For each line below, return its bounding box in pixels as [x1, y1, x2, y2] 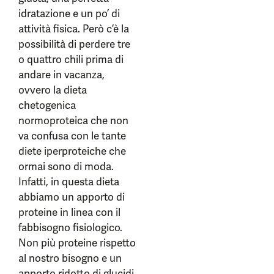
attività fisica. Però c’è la [18, 22, 129, 36]
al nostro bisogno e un [18, 251, 122, 265]
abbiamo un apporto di [18, 190, 125, 204]
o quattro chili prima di [18, 53, 124, 67]
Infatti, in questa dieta [18, 175, 119, 189]
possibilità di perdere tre [18, 37, 130, 51]
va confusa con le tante [18, 129, 126, 143]
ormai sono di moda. [18, 160, 114, 174]
